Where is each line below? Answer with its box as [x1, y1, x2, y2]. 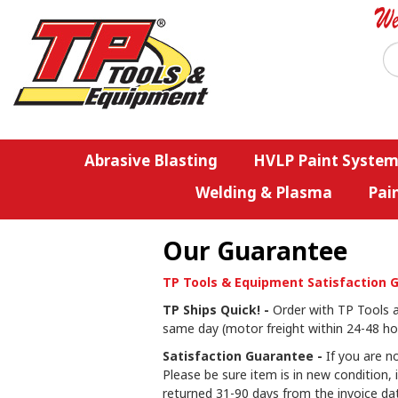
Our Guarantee [163, 234, 347, 267]
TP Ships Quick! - [163, 301, 269, 318]
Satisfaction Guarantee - [163, 347, 322, 364]
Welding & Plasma [195, 182, 332, 203]
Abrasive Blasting [84, 150, 218, 171]
